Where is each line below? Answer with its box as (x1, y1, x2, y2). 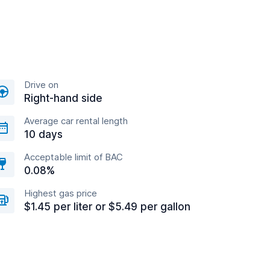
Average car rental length (24, 115, 128, 127)
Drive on (24, 79, 58, 90)
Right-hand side (24, 92, 102, 104)
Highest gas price (24, 187, 97, 199)
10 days (24, 128, 63, 140)
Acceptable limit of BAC (24, 151, 123, 163)
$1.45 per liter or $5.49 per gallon (24, 201, 190, 213)
